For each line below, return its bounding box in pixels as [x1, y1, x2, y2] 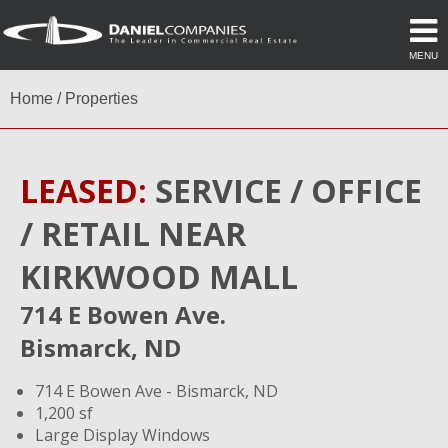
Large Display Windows [35, 424, 210, 446]
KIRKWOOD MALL [20, 255, 298, 298]
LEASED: [20, 169, 147, 212]
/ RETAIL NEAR [20, 212, 246, 255]
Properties [65, 90, 138, 107]
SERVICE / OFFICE [147, 169, 422, 212]
